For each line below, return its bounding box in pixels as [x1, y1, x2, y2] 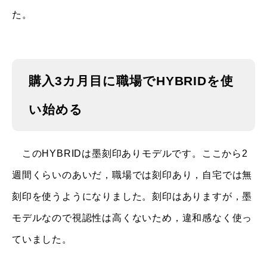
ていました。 [12, 234, 72, 244]
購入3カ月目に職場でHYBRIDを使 [29, 74, 234, 88]
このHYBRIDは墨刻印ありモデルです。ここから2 [12, 148, 248, 159]
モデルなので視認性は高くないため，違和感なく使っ [12, 213, 253, 223]
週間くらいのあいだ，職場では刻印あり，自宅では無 [12, 170, 253, 180]
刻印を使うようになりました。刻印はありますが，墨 [12, 191, 253, 201]
